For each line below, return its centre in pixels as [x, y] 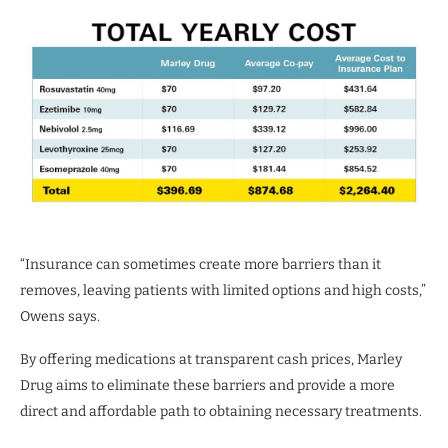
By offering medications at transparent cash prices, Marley [211, 360]
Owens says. [60, 317]
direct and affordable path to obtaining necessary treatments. [221, 412]
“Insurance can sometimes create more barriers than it [200, 265]
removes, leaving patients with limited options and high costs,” [223, 291]
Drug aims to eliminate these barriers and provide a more [207, 386]
